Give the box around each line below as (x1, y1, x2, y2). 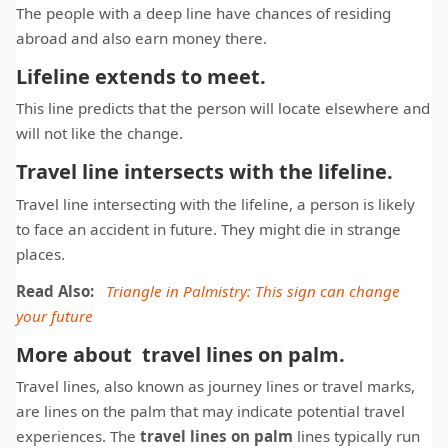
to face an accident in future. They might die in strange (16, 218, 401, 239)
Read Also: (16, 280, 102, 301)
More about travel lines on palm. (16, 340, 345, 368)
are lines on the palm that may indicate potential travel (16, 400, 405, 421)
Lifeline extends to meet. (16, 62, 266, 90)
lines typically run (293, 425, 420, 446)
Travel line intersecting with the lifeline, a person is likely (16, 193, 415, 214)
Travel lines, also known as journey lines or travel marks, (16, 375, 415, 396)
